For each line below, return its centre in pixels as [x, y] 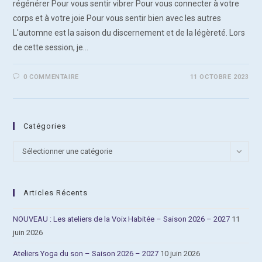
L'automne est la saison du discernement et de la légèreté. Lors [129, 32]
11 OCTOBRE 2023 [219, 77]
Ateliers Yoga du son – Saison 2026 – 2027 [86, 253]
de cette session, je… [51, 47]
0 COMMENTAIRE [51, 77]
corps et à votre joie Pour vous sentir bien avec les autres [117, 18]
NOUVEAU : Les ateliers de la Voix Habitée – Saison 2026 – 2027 [122, 219]
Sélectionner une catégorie [68, 151]
